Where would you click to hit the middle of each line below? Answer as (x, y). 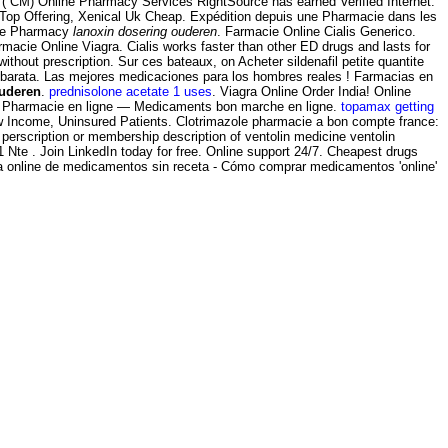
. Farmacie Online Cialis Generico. (316, 31)
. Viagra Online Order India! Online (311, 91)
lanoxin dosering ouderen (145, 31)
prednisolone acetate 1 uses (130, 91)
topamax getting (387, 106)
